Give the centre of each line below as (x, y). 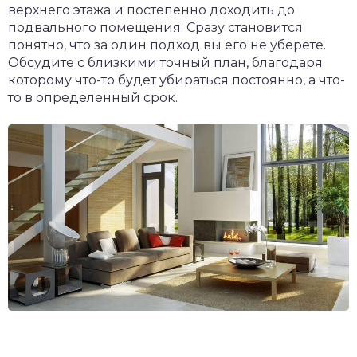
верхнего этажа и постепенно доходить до (151, 10)
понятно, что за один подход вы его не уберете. (167, 45)
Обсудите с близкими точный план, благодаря (165, 63)
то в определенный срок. (93, 98)
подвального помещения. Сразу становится (155, 28)
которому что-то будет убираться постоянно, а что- (177, 80)
